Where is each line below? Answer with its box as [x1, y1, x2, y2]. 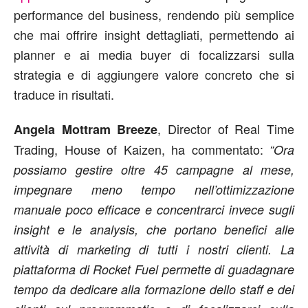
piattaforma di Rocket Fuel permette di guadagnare [14, 261, 294, 278]
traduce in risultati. [14, 85, 114, 103]
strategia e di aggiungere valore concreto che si [14, 65, 294, 83]
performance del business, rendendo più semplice [14, 5, 294, 23]
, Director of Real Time [157, 120, 295, 137]
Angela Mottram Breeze [14, 120, 158, 138]
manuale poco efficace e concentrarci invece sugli [14, 201, 294, 218]
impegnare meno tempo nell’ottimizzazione [14, 181, 294, 198]
